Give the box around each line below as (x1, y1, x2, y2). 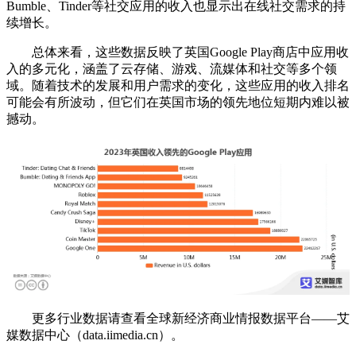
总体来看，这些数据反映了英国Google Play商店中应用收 (6, 45, 349, 60)
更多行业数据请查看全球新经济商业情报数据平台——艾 (6, 311, 350, 326)
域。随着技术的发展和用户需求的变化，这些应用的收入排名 (6, 79, 350, 93)
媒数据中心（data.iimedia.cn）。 (6, 328, 184, 342)
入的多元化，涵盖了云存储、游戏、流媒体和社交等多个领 (6, 62, 337, 76)
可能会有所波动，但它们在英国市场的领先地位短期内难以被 (6, 95, 350, 110)
